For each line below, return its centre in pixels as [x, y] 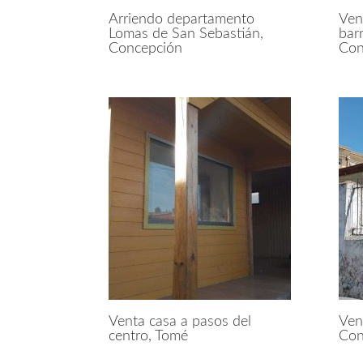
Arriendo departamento [182, 19]
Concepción [146, 48]
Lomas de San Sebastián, [186, 34]
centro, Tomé [149, 336]
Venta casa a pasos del [180, 321]
